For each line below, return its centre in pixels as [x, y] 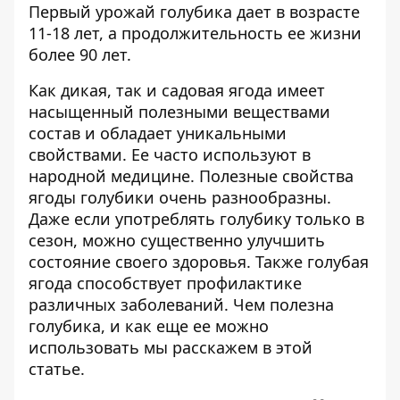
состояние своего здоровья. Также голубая [199, 262]
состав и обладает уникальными [158, 133]
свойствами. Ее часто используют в [170, 154]
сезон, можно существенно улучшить [177, 240]
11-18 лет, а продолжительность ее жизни [195, 33]
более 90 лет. [80, 54]
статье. [57, 369]
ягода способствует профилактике [165, 283]
